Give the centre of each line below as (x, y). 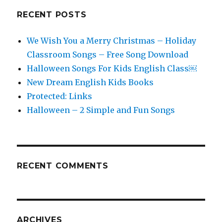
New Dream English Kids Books (90, 82)
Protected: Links (60, 96)
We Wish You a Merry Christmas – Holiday (112, 41)
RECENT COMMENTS (63, 166)
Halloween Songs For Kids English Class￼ (112, 68)
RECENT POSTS (52, 15)
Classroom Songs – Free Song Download (108, 55)
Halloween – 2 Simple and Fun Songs (101, 110)
